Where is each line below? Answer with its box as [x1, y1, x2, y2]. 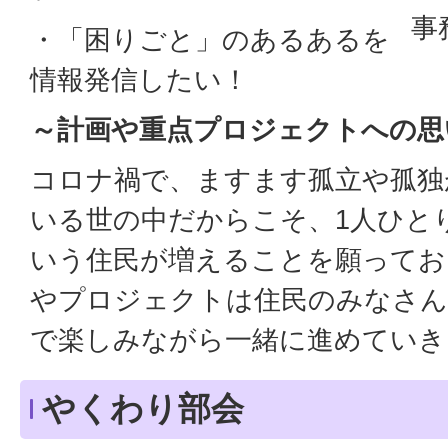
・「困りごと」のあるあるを [30, 23, 390, 55]
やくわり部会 [42, 389, 244, 427]
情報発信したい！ [30, 63, 249, 95]
